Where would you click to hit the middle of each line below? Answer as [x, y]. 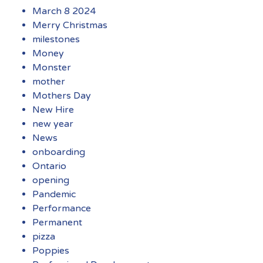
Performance [62, 208]
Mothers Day [62, 96]
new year [53, 124]
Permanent [57, 222]
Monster [52, 68]
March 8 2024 [64, 11]
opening [51, 180]
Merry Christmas [70, 25]
